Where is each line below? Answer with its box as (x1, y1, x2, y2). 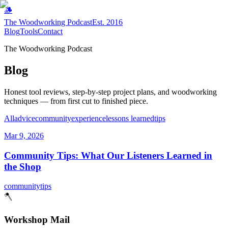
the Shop (4, 161, 41, 172)
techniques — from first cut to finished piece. (4, 96, 148, 105)
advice (14, 113, 35, 123)
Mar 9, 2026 (4, 131, 44, 140)
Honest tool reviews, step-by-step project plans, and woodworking (4, 87, 217, 96)
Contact (38, 27, 63, 36)
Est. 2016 (92, 18, 123, 26)
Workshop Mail (4, 214, 70, 225)
